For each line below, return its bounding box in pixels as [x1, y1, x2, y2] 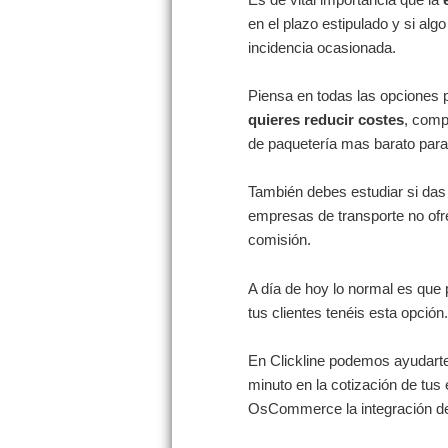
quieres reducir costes [248, 111, 404, 129]
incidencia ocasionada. [248, 38, 396, 56]
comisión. [248, 231, 311, 249]
